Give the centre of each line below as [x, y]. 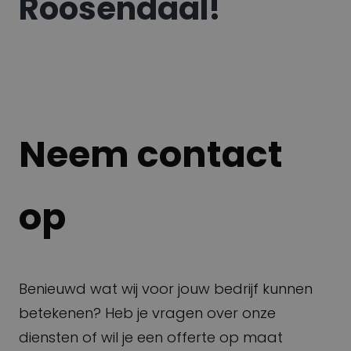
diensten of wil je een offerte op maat [151, 337]
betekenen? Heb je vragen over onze [147, 313]
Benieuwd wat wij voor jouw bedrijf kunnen [166, 288]
